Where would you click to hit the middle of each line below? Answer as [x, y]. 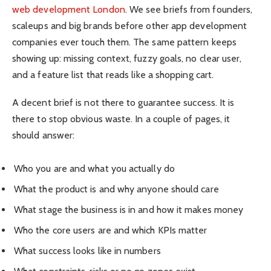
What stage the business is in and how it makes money [129, 210]
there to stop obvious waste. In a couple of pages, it [121, 119]
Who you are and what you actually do [94, 168]
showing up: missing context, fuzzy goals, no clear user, [127, 58]
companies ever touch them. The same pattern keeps [124, 42]
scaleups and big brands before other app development [130, 25]
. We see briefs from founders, [189, 9]
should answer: [44, 135]
